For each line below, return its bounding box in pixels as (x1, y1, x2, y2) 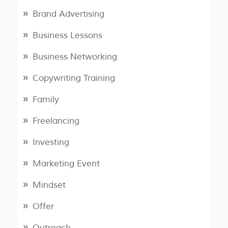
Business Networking (32, 51, 117, 63)
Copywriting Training (32, 73, 115, 84)
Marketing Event (32, 158, 100, 169)
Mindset (32, 180, 66, 191)
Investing (32, 137, 69, 148)
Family (32, 94, 59, 105)
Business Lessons (32, 30, 102, 41)
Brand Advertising (32, 9, 104, 20)
